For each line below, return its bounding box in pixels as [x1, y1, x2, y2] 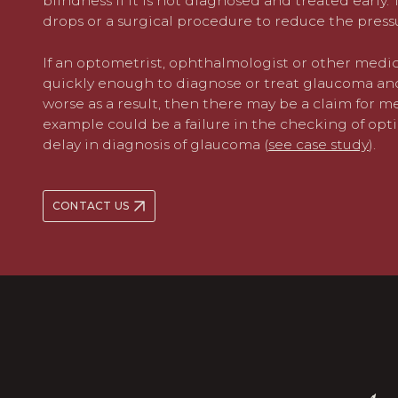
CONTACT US [52, 199, 130, 212]
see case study [268, 136, 369, 153]
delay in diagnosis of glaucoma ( [43, 136, 268, 153]
